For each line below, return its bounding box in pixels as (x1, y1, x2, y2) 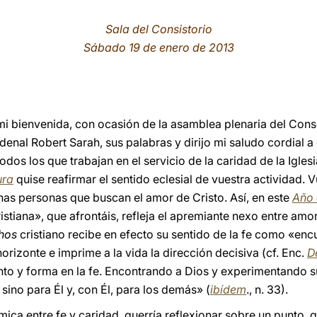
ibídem (210, 282, 246, 296)
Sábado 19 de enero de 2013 (83, 40, 234, 54)
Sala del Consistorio (105, 22, 212, 36)
